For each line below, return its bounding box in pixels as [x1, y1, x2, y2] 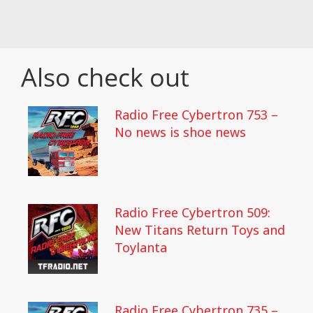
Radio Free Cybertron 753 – [115, 106, 278, 123]
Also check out [21, 60, 189, 94]
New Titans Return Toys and [115, 221, 285, 238]
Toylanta [115, 239, 167, 256]
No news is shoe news [115, 124, 246, 140]
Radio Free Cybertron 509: [115, 204, 270, 221]
